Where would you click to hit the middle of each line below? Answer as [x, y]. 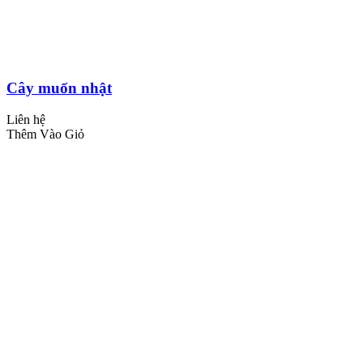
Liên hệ [26, 120]
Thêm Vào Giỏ [45, 135]
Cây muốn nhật [59, 88]
